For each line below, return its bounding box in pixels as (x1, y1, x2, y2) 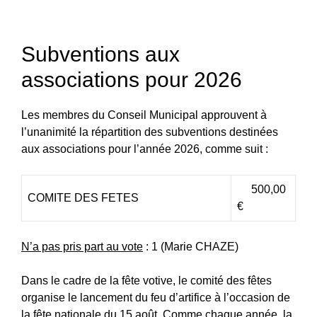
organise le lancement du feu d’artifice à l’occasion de (21, 291, 290, 304)
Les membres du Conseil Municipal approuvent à (21, 108, 267, 121)
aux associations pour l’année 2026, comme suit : (21, 142, 268, 155)
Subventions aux (21, 42, 180, 66)
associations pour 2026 (21, 67, 242, 91)
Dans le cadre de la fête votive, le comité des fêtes (21, 274, 272, 287)
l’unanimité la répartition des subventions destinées (21, 125, 278, 138)
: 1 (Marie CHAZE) (143, 240, 238, 253)
